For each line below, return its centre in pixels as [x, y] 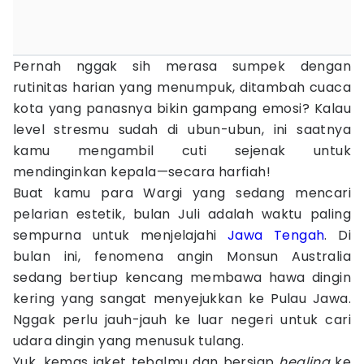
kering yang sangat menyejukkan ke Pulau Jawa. [182, 299]
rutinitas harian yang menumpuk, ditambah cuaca [182, 87]
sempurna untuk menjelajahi [120, 235]
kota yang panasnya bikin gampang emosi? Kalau [182, 108]
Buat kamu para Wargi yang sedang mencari [182, 193]
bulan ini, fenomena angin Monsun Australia [182, 256]
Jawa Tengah [276, 235]
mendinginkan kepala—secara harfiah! [142, 172]
